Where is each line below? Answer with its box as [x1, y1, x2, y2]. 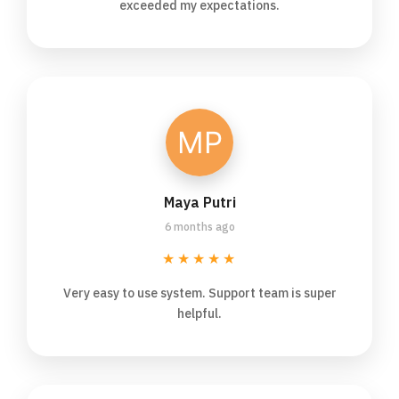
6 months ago [164, 220, 235, 234]
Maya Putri [163, 193, 236, 212]
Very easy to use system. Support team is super [62, 285, 337, 302]
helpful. [177, 305, 222, 322]
